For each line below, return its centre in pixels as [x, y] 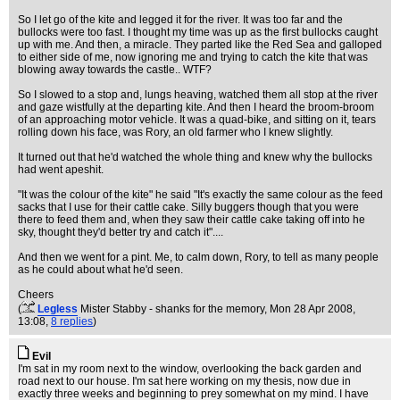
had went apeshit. [61, 170]
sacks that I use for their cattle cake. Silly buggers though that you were [188, 207]
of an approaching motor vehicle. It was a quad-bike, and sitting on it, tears [197, 120]
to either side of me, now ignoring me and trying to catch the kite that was [193, 57]
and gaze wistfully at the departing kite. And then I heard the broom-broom [196, 107]
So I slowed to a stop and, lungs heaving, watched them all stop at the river [198, 95]
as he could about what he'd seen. [100, 270]
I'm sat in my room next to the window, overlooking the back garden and [190, 369]
